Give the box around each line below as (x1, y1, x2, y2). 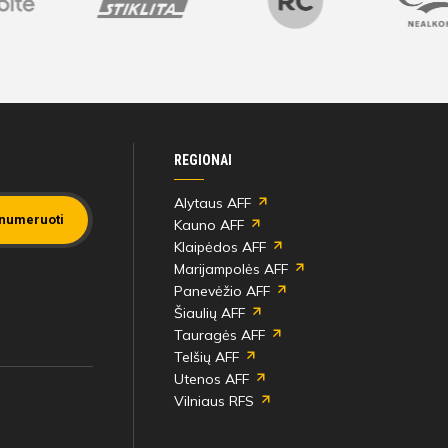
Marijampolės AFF (173, 260, 288, 279)
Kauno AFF (173, 216, 244, 235)
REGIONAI (173, 152, 232, 169)
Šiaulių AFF (173, 304, 245, 323)
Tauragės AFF (173, 326, 265, 345)
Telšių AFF (173, 348, 239, 367)
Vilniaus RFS (173, 392, 254, 411)
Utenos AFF (173, 370, 249, 389)
